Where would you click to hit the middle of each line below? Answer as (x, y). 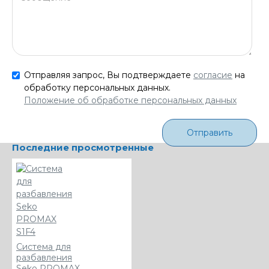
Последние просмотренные (83, 147)
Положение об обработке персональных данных (130, 100)
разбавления (44, 257)
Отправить (210, 132)
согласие (213, 75)
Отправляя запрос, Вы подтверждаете (109, 75)
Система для (44, 246)
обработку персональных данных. (98, 87)
